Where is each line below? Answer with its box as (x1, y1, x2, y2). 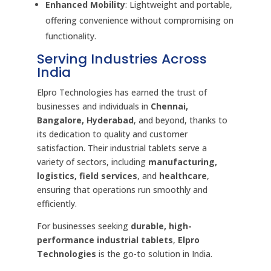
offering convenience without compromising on (45, 15, 233, 26)
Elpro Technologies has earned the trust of (36, 87, 207, 98)
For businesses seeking (36, 220, 131, 232)
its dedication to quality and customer (36, 128, 188, 140)
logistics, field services (36, 170, 137, 181)
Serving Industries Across (36, 50, 207, 68)
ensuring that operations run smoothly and (36, 184, 207, 195)
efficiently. (36, 198, 77, 209)
